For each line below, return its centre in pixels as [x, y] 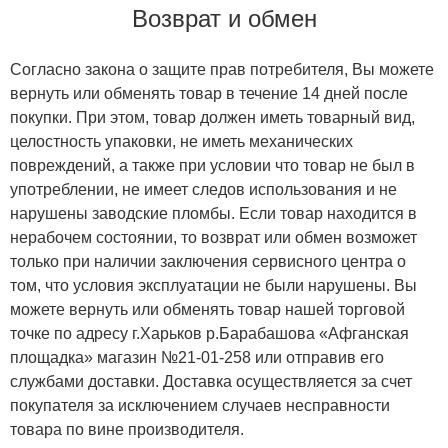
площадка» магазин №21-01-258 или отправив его [197, 358]
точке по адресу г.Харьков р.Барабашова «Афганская [209, 334]
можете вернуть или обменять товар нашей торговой [207, 310]
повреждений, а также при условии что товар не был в [212, 166]
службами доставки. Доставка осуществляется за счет [211, 382]
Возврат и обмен [224, 19]
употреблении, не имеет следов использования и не [203, 190]
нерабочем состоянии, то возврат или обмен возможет [213, 238]
